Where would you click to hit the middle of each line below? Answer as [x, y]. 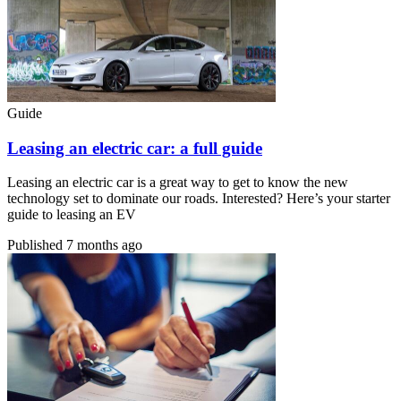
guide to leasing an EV [72, 215]
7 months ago [104, 245]
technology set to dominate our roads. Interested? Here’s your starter [199, 199]
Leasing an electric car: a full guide [135, 148]
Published [37, 245]
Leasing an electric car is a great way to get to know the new [178, 183]
